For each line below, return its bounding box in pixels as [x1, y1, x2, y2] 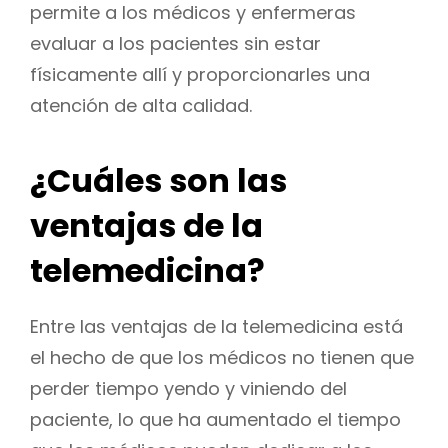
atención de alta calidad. [30, 93, 252, 119]
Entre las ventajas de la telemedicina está [30, 313, 403, 339]
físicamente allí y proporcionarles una [30, 62, 370, 88]
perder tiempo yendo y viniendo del [30, 375, 347, 401]
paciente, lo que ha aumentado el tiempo [30, 406, 401, 432]
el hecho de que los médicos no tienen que [30, 344, 414, 370]
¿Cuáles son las [30, 157, 287, 203]
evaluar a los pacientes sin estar [30, 31, 321, 57]
